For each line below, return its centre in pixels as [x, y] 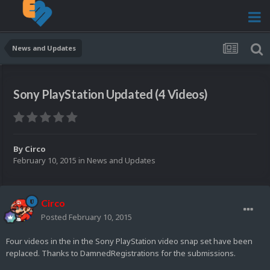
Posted [55, 217]
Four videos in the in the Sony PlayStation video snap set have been [129, 241]
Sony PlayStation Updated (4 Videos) [111, 94]
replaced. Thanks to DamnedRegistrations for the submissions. [121, 253]
